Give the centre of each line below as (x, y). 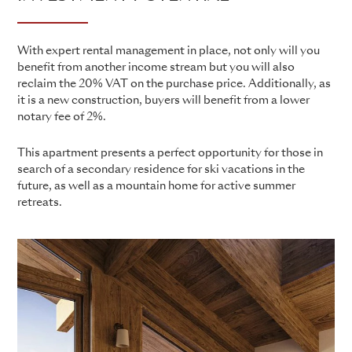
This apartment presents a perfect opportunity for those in (170, 153)
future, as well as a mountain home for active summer (156, 186)
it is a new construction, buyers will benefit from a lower (163, 100)
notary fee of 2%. (62, 117)
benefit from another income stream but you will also (156, 67)
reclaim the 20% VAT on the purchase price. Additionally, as (174, 84)
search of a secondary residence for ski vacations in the (161, 169)
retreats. (40, 202)
